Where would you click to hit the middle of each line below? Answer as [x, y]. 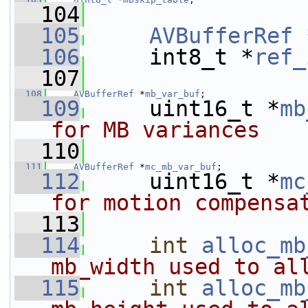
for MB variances [155, 130]
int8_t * [169, 57]
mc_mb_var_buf [181, 167]
